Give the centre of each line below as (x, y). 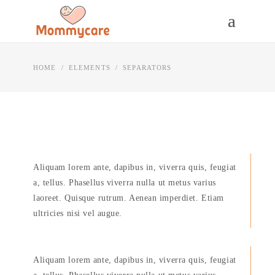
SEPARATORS (147, 67)
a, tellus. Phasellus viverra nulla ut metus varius (125, 183)
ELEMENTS (89, 67)
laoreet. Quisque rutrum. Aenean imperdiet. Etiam (129, 198)
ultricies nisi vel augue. (78, 213)
